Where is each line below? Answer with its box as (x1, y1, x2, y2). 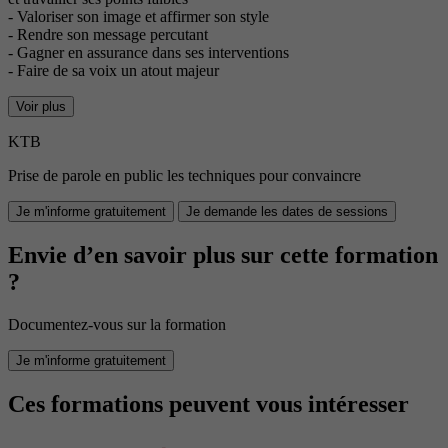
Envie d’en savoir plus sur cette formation (8, 242, 438, 269)
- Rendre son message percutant (8, 26, 208, 44)
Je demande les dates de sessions (186, 204, 388, 220)
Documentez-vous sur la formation (8, 316, 226, 334)
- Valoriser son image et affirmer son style (8, 8, 269, 26)
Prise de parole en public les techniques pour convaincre (8, 167, 361, 185)
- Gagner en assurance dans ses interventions (8, 44, 289, 62)
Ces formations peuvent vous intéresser (8, 391, 409, 418)
